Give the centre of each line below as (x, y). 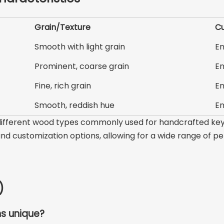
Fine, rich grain (63, 85)
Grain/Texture (63, 27)
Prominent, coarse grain (82, 66)
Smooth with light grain (80, 46)
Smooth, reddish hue (75, 105)
